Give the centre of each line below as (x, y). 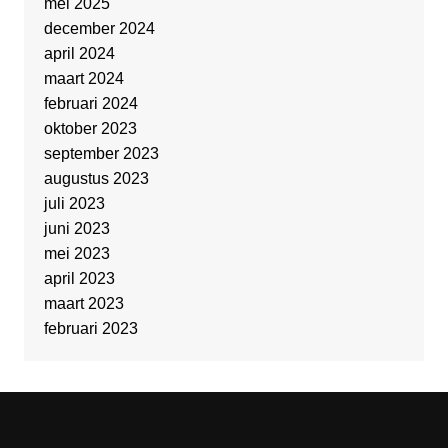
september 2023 (101, 154)
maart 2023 (83, 304)
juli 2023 (74, 204)
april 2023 (79, 279)
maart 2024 (83, 79)
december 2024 (99, 29)
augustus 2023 (96, 179)
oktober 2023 (90, 129)
